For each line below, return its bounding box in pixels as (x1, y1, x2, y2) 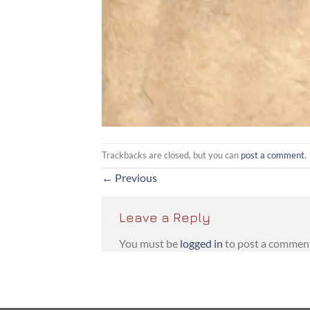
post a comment (241, 149, 304, 161)
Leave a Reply (119, 209, 214, 226)
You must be (119, 236, 180, 250)
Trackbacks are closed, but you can (102, 149, 241, 161)
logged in (180, 236, 223, 250)
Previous (113, 171, 157, 185)
